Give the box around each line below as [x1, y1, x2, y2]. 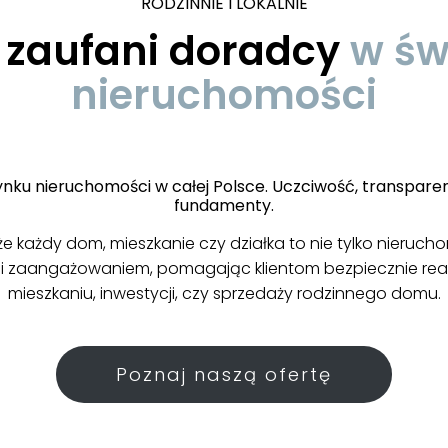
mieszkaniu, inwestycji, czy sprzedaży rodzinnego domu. [7, 282, 441, 305]
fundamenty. [174, 194, 274, 217]
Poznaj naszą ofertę [116, 362, 332, 387]
